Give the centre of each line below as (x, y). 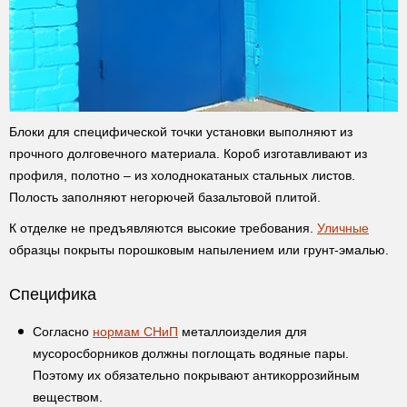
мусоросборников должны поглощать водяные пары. (191, 353)
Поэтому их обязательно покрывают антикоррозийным (196, 375)
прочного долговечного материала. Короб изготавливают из (188, 153)
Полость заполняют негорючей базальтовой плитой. (165, 197)
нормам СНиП (135, 331)
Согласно (63, 331)
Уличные (343, 228)
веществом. (68, 397)
